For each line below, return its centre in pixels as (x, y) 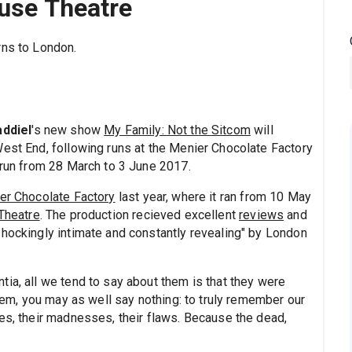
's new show (68, 130)
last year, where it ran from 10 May (213, 197)
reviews (262, 215)
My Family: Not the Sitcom (177, 130)
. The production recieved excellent (139, 215)
